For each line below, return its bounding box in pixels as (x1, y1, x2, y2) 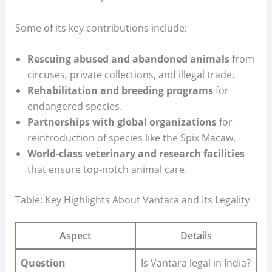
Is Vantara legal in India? (140, 256, 251, 270)
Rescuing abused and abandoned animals (27, 52, 229, 66)
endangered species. (27, 100, 122, 114)
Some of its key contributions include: (15, 21, 187, 35)
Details (180, 229, 212, 243)
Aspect (59, 229, 92, 243)
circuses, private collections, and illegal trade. (27, 68, 234, 82)
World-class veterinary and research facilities (27, 147, 245, 161)
